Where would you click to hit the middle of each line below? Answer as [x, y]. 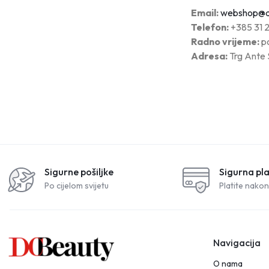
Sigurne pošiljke [79, 172]
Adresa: [209, 56]
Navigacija [237, 243]
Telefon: [210, 27]
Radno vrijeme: [225, 41]
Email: [205, 13]
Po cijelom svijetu [77, 186]
